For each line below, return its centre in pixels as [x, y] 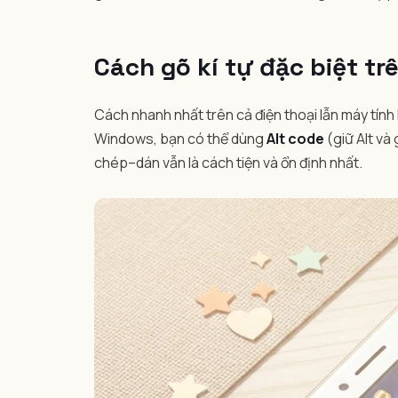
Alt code [295, 138]
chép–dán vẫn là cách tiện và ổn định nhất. [228, 162]
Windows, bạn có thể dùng [180, 138]
